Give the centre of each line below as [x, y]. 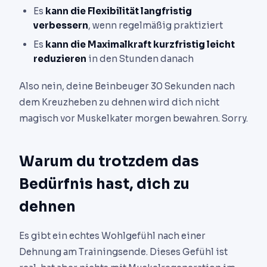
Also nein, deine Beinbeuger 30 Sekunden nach [127, 86]
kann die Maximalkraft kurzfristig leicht [140, 45]
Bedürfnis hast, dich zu [104, 184]
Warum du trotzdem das [109, 161]
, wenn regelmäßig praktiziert [156, 26]
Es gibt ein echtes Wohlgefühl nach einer [112, 235]
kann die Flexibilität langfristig [119, 11]
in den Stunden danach [140, 59]
